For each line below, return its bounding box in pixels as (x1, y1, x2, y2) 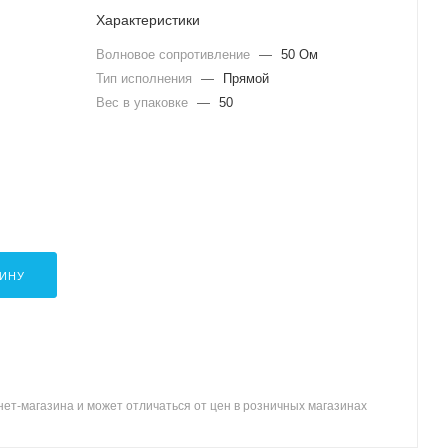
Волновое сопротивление (96, 47, 254, 62)
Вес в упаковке (96, 95, 192, 110)
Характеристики (96, 12, 200, 28)
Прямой (223, 71, 269, 86)
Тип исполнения (96, 71, 196, 86)
